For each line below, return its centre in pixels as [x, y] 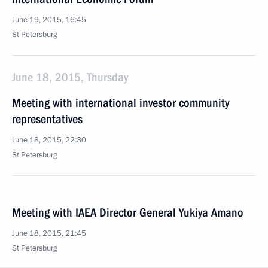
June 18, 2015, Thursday [70, 77]
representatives [47, 119]
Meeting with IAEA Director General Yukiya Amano [128, 212]
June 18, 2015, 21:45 [49, 233]
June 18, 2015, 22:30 [49, 140]
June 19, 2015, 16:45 [49, 20]
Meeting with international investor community [121, 103]
